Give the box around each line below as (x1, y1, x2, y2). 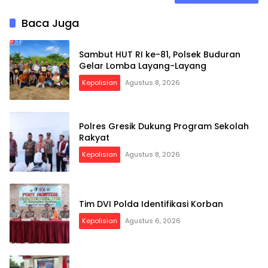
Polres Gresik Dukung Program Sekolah (79, 120, 249, 133)
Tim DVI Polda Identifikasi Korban (79, 197, 223, 210)
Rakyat (79, 132, 109, 144)
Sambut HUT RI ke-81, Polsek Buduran (79, 48, 240, 61)
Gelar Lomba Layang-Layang (79, 60, 206, 72)
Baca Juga (22, 16, 79, 31)
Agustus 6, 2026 (125, 215, 181, 226)
